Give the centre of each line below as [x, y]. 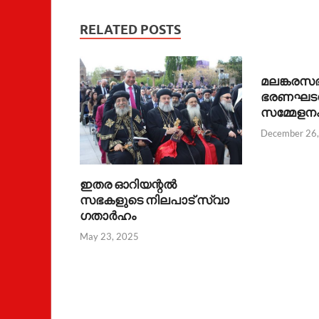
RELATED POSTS [130, 30]
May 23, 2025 [109, 236]
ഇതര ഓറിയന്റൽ [128, 184]
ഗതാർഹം [108, 216]
